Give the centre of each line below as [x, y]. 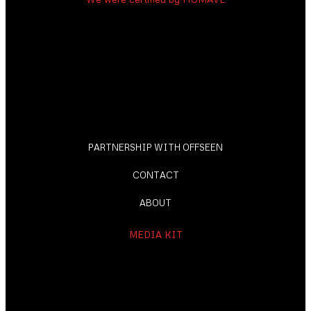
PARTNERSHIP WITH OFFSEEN [155, 148]
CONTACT [155, 175]
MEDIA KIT [155, 235]
